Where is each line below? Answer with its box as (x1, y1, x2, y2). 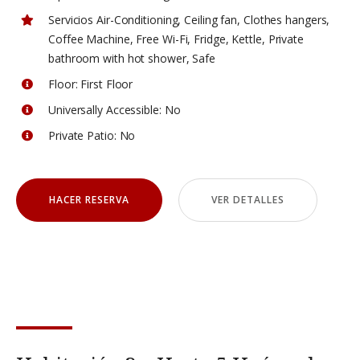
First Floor (80, 76, 133, 92)
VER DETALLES (211, 193, 284, 207)
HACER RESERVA (48, 193, 129, 207)
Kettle (231, 31, 262, 47)
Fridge (194, 31, 226, 47)
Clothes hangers (243, 12, 327, 27)
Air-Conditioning (96, 12, 178, 27)
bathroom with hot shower (48, 51, 186, 66)
